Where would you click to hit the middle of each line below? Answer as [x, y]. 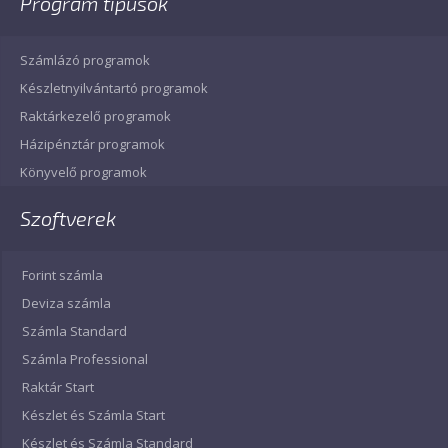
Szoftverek [68, 218]
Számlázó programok [85, 60]
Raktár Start [58, 387]
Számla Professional [85, 359]
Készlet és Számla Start [93, 415]
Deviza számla [66, 303]
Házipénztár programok [92, 144]
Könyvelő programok [83, 172]
